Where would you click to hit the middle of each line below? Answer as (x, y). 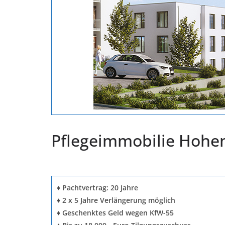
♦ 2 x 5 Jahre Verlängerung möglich (116, 200)
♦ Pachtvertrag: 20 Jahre (97, 187)
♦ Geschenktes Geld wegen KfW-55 (115, 212)
